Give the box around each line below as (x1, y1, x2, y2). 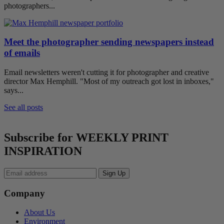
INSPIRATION (4, 144, 82, 157)
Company (4, 187, 45, 198)
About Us (24, 208, 55, 217)
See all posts (4, 103, 43, 112)
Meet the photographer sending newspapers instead (4, 36, 214, 47)
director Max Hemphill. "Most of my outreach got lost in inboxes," (4, 77, 214, 86)
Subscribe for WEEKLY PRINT (4, 130, 168, 144)
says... (4, 86, 23, 95)
